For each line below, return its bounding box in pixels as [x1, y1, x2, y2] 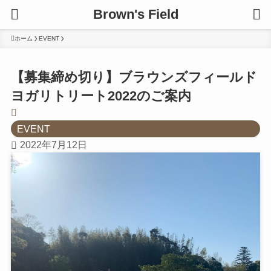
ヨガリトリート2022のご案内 [10, 88, 191, 104]
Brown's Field [93, 7, 178, 22]
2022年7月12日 [20, 139, 88, 151]
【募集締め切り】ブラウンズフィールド [10, 70, 257, 85]
